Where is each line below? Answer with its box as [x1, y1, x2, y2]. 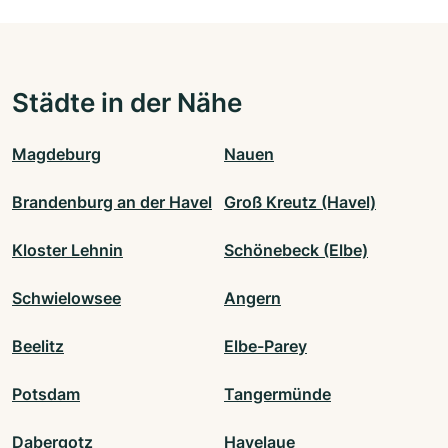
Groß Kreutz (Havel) [224, 192, 376, 213]
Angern [224, 288, 281, 309]
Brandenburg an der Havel [12, 192, 212, 213]
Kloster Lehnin [12, 240, 123, 261]
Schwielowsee [12, 288, 121, 309]
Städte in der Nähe [12, 86, 242, 119]
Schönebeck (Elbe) [224, 240, 368, 261]
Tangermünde [224, 384, 331, 405]
